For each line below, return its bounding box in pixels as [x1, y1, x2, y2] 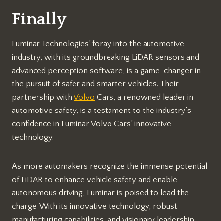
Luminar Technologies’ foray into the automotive [12, 39, 184, 49]
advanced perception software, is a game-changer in [12, 66, 201, 75]
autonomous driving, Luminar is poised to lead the [12, 188, 189, 198]
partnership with [12, 93, 74, 102]
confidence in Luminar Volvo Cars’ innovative [12, 119, 171, 129]
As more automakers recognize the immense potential [12, 162, 207, 171]
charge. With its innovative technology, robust [12, 202, 177, 211]
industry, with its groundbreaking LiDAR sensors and [12, 53, 199, 62]
